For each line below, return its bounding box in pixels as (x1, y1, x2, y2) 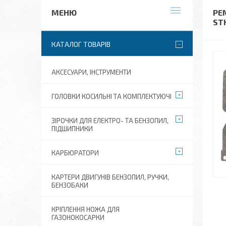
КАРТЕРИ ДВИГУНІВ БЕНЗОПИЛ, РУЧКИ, (51, 173, 169, 181)
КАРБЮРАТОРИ (51, 149, 99, 157)
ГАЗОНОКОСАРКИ (51, 213, 104, 221)
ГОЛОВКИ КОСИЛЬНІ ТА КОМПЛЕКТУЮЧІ (51, 92, 172, 100)
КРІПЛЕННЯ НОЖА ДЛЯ (51, 205, 120, 213)
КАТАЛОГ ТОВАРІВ (51, 40, 110, 48)
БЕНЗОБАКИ (51, 181, 88, 189)
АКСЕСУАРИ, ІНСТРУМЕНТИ (51, 68, 131, 76)
